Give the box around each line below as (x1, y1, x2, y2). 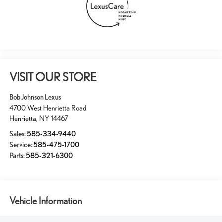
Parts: (9, 151, 26, 160)
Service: (9, 140, 33, 149)
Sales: (9, 129, 27, 138)
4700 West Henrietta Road (9, 103, 86, 112)
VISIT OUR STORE (9, 70, 97, 84)
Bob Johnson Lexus (9, 92, 61, 102)
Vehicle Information (9, 195, 82, 207)
